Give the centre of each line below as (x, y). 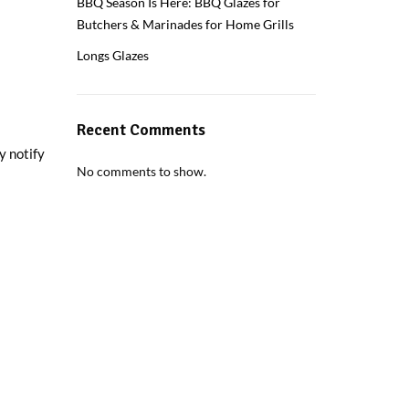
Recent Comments (141, 130)
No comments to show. (141, 172)
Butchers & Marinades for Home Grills (185, 25)
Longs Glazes (112, 56)
